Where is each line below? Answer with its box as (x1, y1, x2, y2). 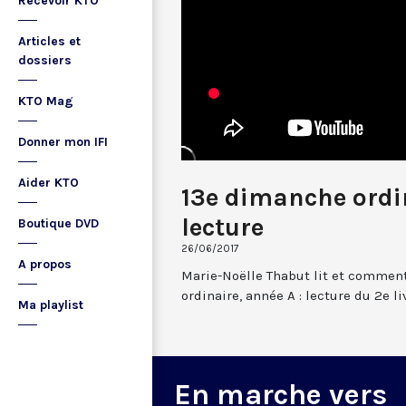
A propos (18, 256, 72, 272)
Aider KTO (18, 175, 79, 190)
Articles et (18, 34, 81, 49)
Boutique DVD (18, 216, 99, 231)
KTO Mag (18, 93, 73, 109)
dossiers (18, 53, 72, 68)
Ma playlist (18, 297, 83, 313)
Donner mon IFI (18, 134, 108, 150)
